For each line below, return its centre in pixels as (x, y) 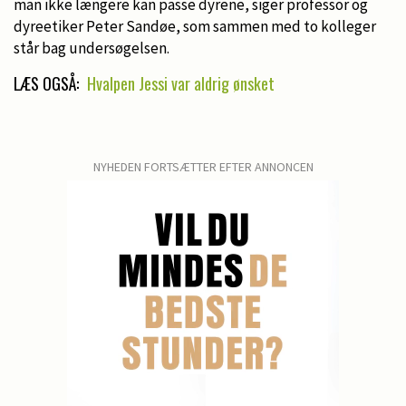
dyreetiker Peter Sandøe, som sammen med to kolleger (195, 26)
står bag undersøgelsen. (92, 48)
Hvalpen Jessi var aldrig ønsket (181, 83)
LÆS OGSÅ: (48, 83)
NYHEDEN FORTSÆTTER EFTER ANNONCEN (203, 166)
